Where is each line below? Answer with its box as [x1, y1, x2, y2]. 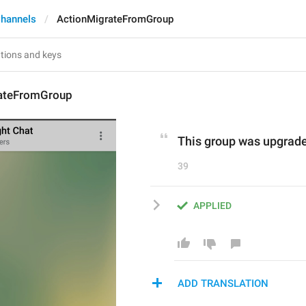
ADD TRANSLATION [178, 277, 268, 290]
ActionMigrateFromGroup [57, 13, 173, 25]
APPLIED [193, 200, 232, 211]
